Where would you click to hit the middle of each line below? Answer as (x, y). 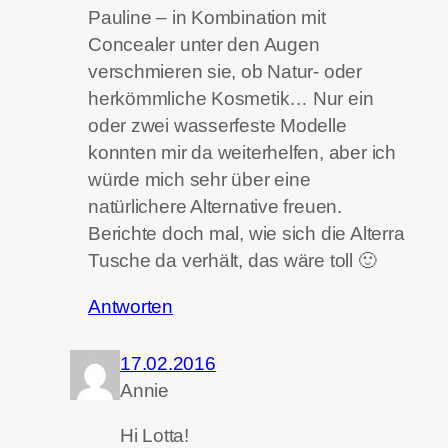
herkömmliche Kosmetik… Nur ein (231, 99)
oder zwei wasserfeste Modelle (217, 126)
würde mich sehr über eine (199, 180)
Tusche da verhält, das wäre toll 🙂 (232, 261)
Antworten (131, 306)
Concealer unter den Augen (204, 45)
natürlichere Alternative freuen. (215, 207)
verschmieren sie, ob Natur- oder (225, 72)
